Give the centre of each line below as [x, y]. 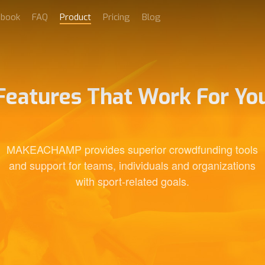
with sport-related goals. [132, 181]
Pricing [117, 17]
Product [75, 17]
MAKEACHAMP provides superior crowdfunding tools [132, 149]
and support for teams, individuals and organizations [132, 165]
